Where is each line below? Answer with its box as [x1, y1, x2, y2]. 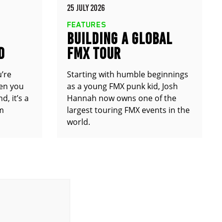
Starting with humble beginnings [66, 69, 188, 80]
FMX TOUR [66, 44, 121, 63]
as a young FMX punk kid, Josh [66, 81, 178, 92]
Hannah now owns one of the [66, 93, 176, 104]
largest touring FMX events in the [66, 105, 190, 115]
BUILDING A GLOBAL [66, 29, 172, 48]
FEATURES [66, 20, 107, 29]
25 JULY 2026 [66, 2, 105, 13]
